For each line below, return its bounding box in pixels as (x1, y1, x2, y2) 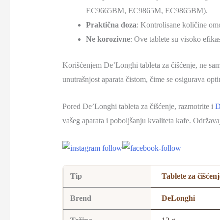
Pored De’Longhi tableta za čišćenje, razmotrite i (62, 102, 215, 111)
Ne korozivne (85, 35, 130, 44)
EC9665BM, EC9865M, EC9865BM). (85, 6, 208, 15)
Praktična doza (85, 21, 137, 29)
